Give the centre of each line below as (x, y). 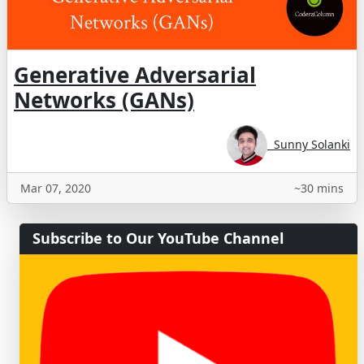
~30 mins (319, 188)
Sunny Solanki (309, 144)
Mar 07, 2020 (56, 188)
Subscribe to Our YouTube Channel (158, 238)
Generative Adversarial (135, 75)
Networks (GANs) (104, 100)
